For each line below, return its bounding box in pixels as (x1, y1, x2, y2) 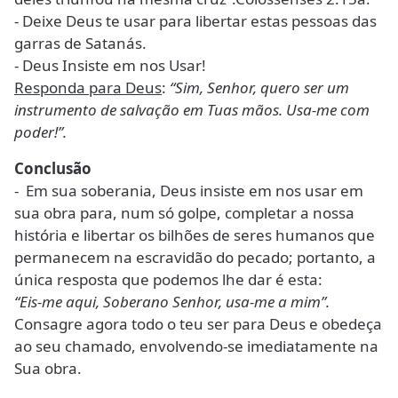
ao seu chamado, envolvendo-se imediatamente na (14, 336, 378, 357)
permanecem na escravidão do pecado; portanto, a (14, 247, 376, 268)
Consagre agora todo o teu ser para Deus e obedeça (14, 314, 382, 335)
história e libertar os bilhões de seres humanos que (14, 225, 375, 246)
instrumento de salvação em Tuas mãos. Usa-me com (14, 99, 370, 121)
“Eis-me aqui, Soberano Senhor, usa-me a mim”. (14, 291, 330, 313)
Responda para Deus (14, 77, 162, 99)
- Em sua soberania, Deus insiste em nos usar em (14, 180, 363, 202)
